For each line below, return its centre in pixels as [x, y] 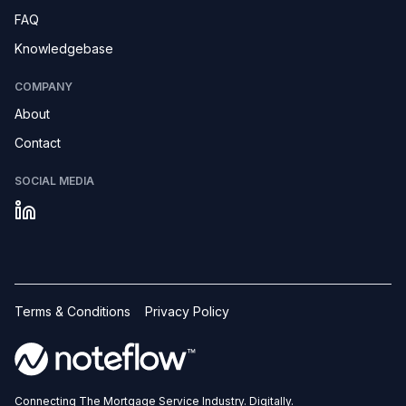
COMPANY [43, 87]
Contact [38, 143]
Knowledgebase [64, 48]
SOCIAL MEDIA [54, 181]
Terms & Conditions [72, 311]
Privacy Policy [187, 311]
